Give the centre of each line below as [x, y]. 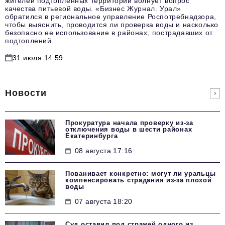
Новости [26, 93]
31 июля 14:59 [38, 58]
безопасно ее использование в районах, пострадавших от [109, 33]
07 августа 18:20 [104, 202]
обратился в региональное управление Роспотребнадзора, [111, 17]
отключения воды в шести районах [129, 130]
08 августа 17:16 [104, 151]
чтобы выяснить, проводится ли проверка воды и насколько [112, 25]
